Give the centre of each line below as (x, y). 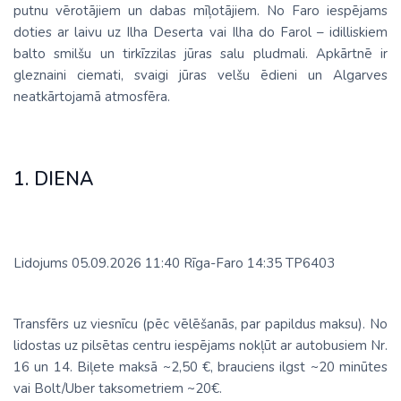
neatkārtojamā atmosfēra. (94, 97)
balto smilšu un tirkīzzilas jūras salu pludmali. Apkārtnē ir (200, 54)
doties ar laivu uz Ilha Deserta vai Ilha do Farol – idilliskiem (200, 33)
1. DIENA (53, 179)
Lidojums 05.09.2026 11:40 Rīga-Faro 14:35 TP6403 (174, 264)
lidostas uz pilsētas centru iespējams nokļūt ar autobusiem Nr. (200, 346)
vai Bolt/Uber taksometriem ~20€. (119, 389)
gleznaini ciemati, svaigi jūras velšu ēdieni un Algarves (200, 76)
